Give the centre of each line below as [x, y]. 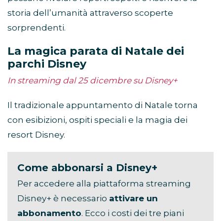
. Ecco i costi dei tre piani [133, 213]
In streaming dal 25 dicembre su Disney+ [92, 80]
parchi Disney [47, 64]
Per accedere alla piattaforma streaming [104, 183]
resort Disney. [36, 134]
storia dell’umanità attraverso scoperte [90, 13]
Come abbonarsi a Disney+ [87, 167]
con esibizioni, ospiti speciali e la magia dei [97, 120]
